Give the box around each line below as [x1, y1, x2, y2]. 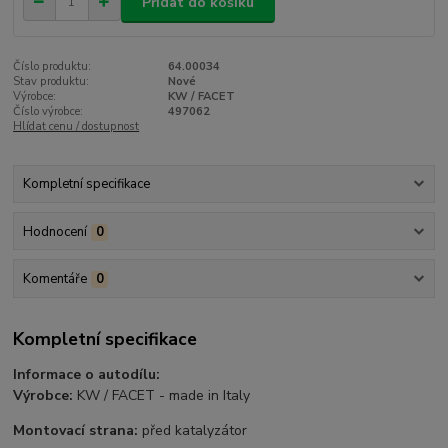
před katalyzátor [138, 421, 248, 441]
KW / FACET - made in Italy [77, 386, 251, 406]
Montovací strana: [13, 421, 139, 441]
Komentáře [22, 269, 87, 288]
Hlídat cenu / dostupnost [13, 119, 140, 135]
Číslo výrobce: [13, 104, 84, 120]
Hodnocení [22, 222, 87, 241]
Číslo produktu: [13, 59, 92, 75]
